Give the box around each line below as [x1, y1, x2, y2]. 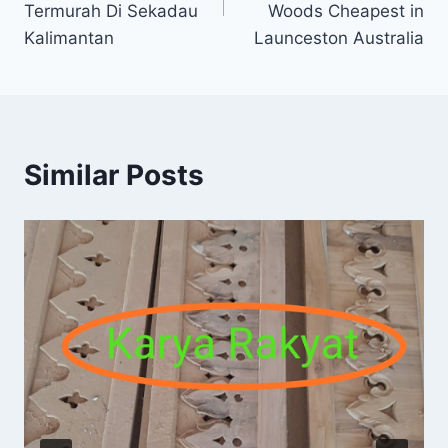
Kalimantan [24, 28, 114, 49]
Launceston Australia [254, 28, 424, 49]
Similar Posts [24, 158, 204, 193]
